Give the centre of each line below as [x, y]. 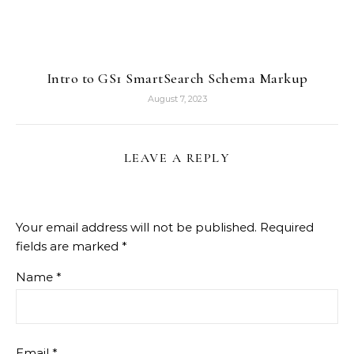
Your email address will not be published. [136, 227]
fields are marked [69, 246]
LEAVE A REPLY [177, 158]
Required [287, 227]
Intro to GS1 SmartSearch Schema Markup [177, 78]
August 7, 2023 [177, 99]
